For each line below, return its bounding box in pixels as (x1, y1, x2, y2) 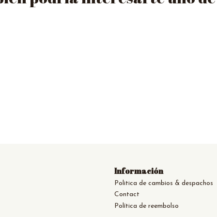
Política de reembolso (114, 202, 179, 210)
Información (114, 165, 163, 176)
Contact (114, 191, 139, 199)
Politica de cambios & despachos (114, 179, 213, 187)
